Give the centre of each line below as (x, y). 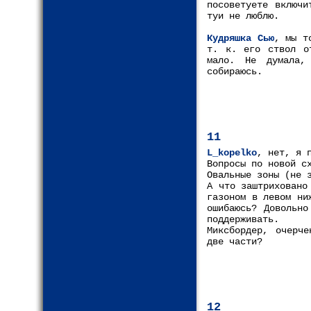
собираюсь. (235, 72)
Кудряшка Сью (241, 38)
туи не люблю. (243, 16)
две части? (235, 242)
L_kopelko (232, 153)
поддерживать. (243, 219)
